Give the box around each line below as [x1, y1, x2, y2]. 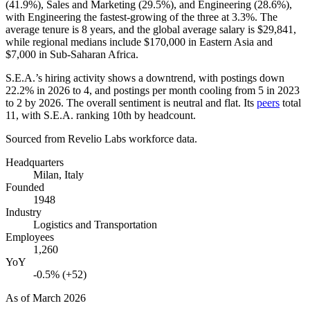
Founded [6, 181, 44, 193]
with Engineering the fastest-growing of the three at [6, 10, 232, 23]
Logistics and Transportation [33, 218, 157, 230]
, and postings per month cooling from [89, 84, 258, 96]
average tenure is [6, 23, 82, 35]
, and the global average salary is [113, 23, 257, 35]
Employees [6, 230, 54, 243]
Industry [6, 206, 42, 218]
